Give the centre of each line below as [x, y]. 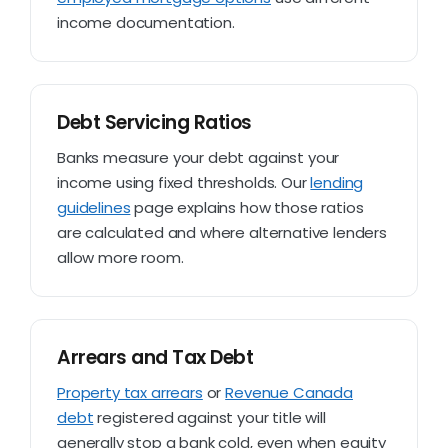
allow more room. [120, 257]
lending [337, 182]
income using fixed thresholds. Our [184, 182]
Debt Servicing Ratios [154, 122]
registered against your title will [209, 417]
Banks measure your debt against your [198, 157]
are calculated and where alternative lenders [222, 232]
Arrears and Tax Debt [155, 357]
